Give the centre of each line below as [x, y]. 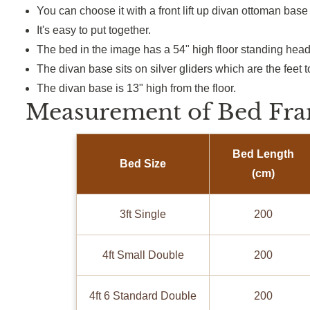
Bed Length [263, 154]
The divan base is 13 [88, 89]
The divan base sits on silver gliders [126, 69]
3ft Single [143, 215]
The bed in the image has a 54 [111, 50]
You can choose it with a [98, 11]
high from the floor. [191, 89]
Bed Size [143, 164]
